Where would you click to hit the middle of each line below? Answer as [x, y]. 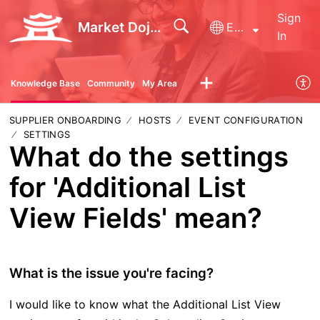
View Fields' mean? [135, 217]
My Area [160, 83]
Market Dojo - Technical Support [155, 27]
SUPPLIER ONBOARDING [65, 120]
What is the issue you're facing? [111, 273]
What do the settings [149, 156]
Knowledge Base [45, 83]
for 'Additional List [127, 187]
